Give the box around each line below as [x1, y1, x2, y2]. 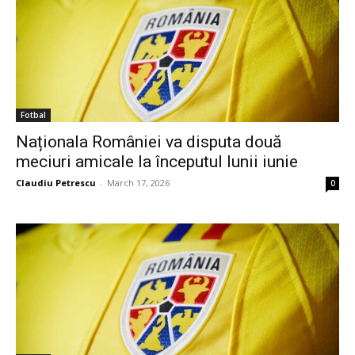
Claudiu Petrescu [16, 177, 96, 189]
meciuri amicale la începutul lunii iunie [16, 152, 298, 172]
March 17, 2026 [107, 177, 170, 189]
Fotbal [21, 109, 46, 121]
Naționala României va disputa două [16, 132, 281, 152]
